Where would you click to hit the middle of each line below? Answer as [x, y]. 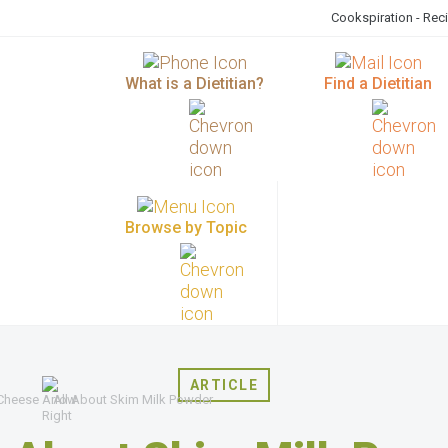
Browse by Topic [186, 227]
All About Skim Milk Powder [133, 400]
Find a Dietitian [378, 83]
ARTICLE [224, 385]
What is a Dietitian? [194, 83]
